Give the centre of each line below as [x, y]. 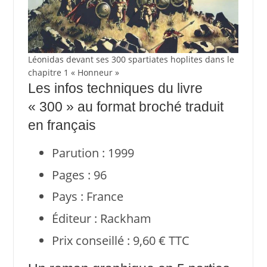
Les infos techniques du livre [115, 88]
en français [62, 125]
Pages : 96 [79, 175]
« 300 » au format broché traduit [125, 107]
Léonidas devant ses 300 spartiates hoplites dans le [131, 59]
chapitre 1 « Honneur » [74, 72]
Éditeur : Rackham [101, 218]
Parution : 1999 [93, 153]
